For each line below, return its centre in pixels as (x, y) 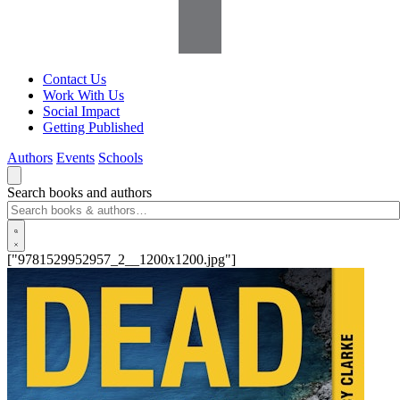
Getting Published (93, 127)
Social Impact (81, 111)
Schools (121, 158)
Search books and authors (79, 192)
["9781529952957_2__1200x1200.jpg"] (121, 259)
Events (75, 158)
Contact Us (75, 79)
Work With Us (83, 95)
